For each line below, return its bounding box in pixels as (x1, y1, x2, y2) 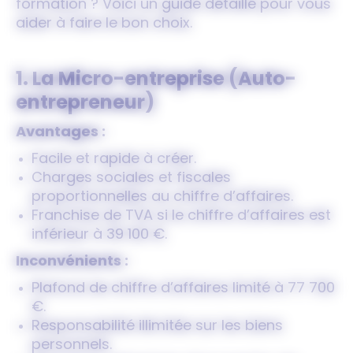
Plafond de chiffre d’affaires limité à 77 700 (32, 281, 335, 296)
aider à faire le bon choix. (16, 17, 192, 32)
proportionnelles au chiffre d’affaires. (32, 190, 293, 205)
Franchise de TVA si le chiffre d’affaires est (32, 209, 331, 224)
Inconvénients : (16, 255, 128, 269)
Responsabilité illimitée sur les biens (32, 319, 283, 334)
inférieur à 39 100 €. (32, 228, 167, 243)
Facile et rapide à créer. (32, 152, 196, 167)
